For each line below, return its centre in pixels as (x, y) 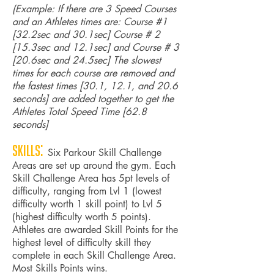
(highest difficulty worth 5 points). (82, 217)
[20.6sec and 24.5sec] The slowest (87, 60)
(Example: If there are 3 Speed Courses (94, 9)
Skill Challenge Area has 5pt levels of (91, 178)
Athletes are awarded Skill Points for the (95, 230)
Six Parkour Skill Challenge (105, 153)
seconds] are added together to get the (93, 99)
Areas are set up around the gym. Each (94, 165)
